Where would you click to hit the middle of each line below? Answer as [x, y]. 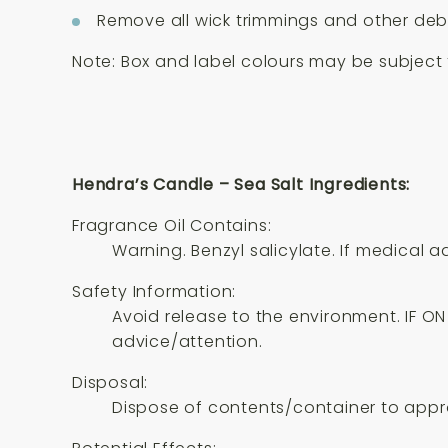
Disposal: [110, 382]
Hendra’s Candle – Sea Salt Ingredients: [241, 184]
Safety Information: [154, 291]
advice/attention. [187, 341]
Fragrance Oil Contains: [172, 225]
